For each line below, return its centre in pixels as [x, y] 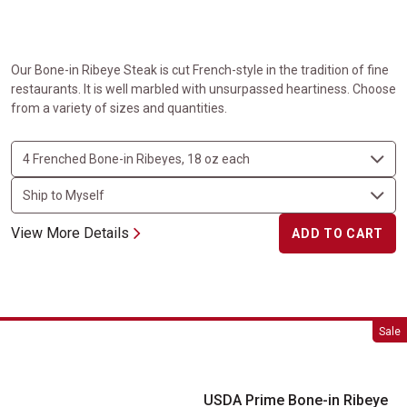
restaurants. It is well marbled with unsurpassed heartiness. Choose [203, 89]
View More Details [70, 233]
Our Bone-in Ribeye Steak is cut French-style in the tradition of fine [200, 70]
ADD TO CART [338, 233]
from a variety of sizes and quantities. [119, 108]
